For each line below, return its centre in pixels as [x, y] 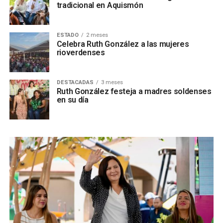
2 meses [97, 35]
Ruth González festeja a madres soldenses [134, 91]
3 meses [112, 82]
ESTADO [67, 35]
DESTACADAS [75, 82]
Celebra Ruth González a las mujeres [123, 44]
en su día [72, 100]
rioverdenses [81, 53]
